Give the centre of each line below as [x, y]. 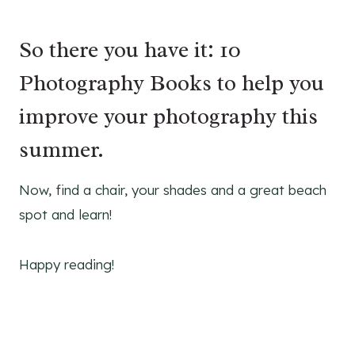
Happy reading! [67, 265]
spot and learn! [65, 215]
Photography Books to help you [172, 83]
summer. [61, 150]
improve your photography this [168, 116]
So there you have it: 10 [130, 50]
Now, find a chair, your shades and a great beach [173, 190]
